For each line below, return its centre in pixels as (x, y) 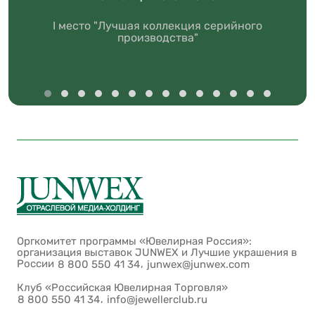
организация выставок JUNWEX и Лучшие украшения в (157, 252)
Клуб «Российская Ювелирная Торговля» (122, 288)
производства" (157, 38)
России (37, 264)
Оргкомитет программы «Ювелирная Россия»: (134, 241)
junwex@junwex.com (198, 265)
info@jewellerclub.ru (157, 300)
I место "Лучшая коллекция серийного (157, 26)
